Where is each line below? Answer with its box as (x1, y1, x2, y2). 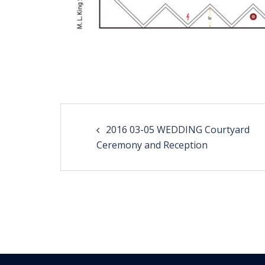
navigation (60, 125, 144, 159)
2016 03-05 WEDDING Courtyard (106, 122, 250, 136)
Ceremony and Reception (96, 138, 208, 151)
